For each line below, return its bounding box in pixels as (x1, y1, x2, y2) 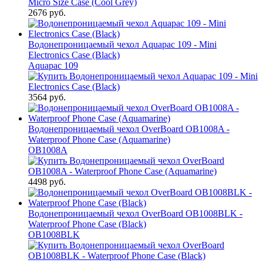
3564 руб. (28, 92, 66, 102)
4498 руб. (28, 176, 66, 187)
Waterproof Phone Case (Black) (28, 218, 146, 229)
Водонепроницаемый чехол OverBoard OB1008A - (28, 123, 230, 134)
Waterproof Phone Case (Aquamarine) (28, 134, 170, 144)
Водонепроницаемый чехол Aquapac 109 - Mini (28, 39, 217, 49)
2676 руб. (28, 7, 66, 18)
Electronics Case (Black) (28, 49, 120, 60)
